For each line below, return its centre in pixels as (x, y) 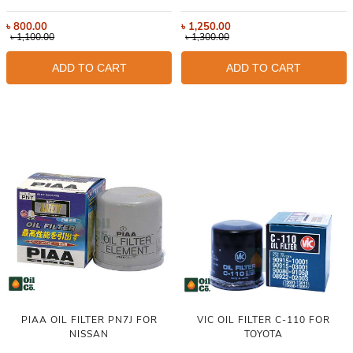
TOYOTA (264, 334)
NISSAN (89, 334)
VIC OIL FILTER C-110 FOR (264, 320)
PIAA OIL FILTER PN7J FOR (89, 320)
